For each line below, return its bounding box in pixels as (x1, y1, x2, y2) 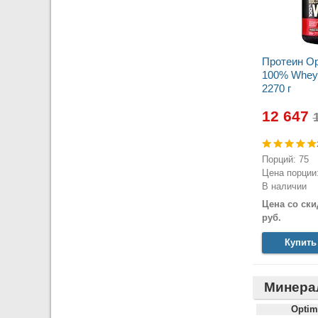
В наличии (261, 180, 307, 192)
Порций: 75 (261, 153, 309, 165)
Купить (285, 237, 317, 248)
